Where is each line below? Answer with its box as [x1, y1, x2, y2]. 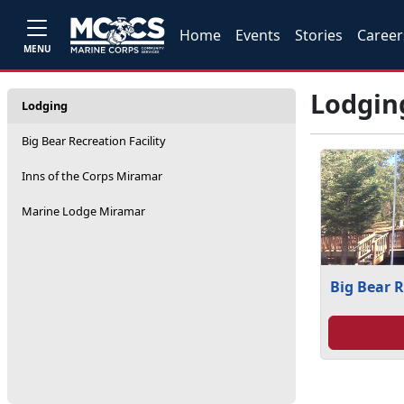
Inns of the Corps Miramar [22, 168, 162, 184]
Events [235, 24, 281, 45]
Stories [295, 24, 344, 45]
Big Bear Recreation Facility [22, 133, 166, 149]
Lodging [22, 97, 68, 114]
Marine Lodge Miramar [22, 203, 145, 219]
